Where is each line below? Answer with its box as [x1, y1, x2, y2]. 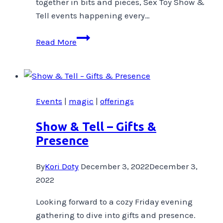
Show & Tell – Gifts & [36, 119, 156, 133]
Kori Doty [45, 161, 79, 171]
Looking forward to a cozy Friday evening [36, 196, 193, 207]
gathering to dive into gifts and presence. [36, 210, 196, 220]
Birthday [76, 45, 109, 55]
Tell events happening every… [36, 10, 150, 20]
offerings [100, 96, 134, 106]
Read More [36, 36, 77, 47]
